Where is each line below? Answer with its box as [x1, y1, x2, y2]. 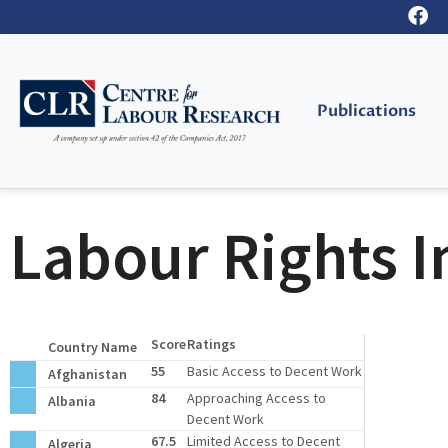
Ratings [186, 335, 236, 354]
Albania [47, 391, 96, 410]
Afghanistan [47, 364, 127, 383]
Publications [316, 100, 416, 123]
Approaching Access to [186, 389, 326, 408]
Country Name [47, 337, 137, 356]
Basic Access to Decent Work [186, 362, 362, 381]
